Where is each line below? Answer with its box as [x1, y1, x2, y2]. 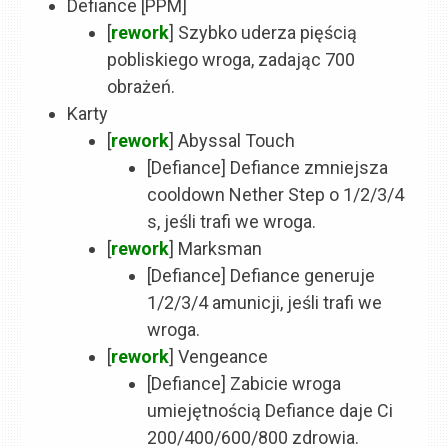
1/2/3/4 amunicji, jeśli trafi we [147, 292, 383, 314]
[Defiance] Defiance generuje [147, 265, 376, 287]
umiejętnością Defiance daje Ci [147, 400, 394, 422]
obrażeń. [107, 76, 176, 98]
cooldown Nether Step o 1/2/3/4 [147, 184, 405, 206]
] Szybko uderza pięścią [169, 22, 358, 44]
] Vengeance [169, 346, 269, 368]
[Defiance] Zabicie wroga [147, 373, 342, 395]
